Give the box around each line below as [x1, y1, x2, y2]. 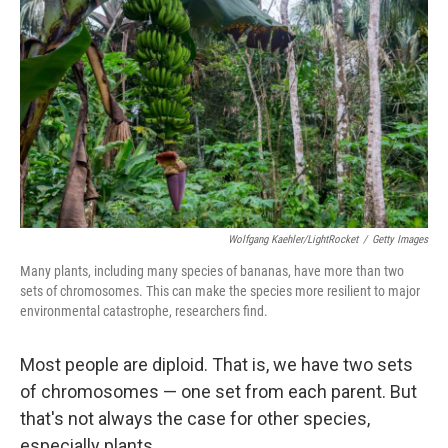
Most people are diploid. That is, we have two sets [20, 354, 413, 375]
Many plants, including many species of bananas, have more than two [20, 263, 404, 279]
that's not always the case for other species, [20, 408, 370, 429]
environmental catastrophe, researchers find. [20, 303, 268, 319]
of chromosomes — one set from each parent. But [20, 381, 417, 402]
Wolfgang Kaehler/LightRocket [228, 233, 358, 246]
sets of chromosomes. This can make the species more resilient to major [20, 283, 420, 299]
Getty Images [372, 233, 428, 246]
